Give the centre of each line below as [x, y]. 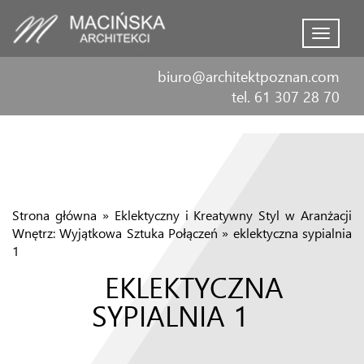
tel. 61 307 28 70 [286, 96]
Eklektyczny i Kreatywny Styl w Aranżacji [233, 215]
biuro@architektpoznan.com [249, 76]
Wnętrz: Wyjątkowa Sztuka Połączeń [115, 233]
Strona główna [54, 215]
